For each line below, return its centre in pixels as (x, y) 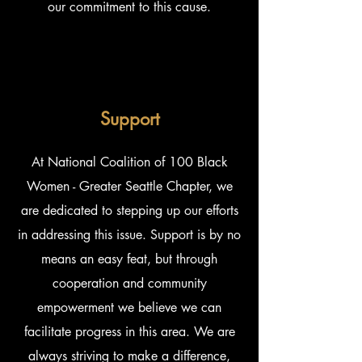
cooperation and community (129, 283)
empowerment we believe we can (129, 307)
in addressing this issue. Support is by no (129, 235)
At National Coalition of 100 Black (129, 162)
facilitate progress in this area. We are (129, 332)
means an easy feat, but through (129, 259)
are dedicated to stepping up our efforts (129, 210)
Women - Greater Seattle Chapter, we (129, 186)
